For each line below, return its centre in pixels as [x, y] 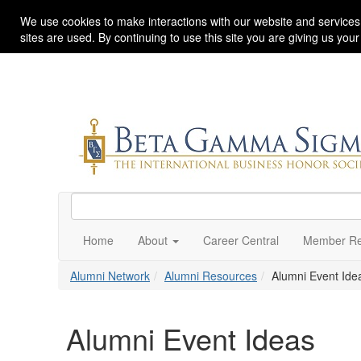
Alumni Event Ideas [191, 338]
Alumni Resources [211, 276]
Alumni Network [110, 276]
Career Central [241, 240]
